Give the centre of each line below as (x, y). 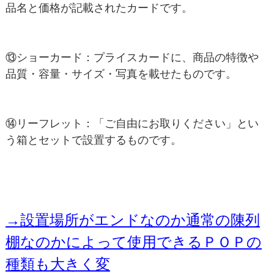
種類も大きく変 (57, 264)
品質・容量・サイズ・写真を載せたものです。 (121, 74)
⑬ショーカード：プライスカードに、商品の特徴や (132, 57)
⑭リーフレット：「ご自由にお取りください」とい (132, 123)
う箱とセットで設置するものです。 (93, 140)
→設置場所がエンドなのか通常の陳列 (132, 220)
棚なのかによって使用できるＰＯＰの (133, 242)
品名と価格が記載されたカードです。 (99, 8)
